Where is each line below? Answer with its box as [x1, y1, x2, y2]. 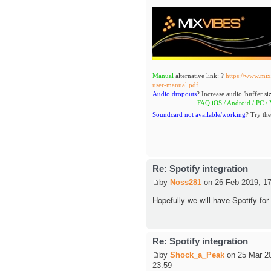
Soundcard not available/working [152, 110, 246, 118]
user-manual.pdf [152, 80, 198, 88]
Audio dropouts [152, 90, 197, 97]
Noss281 [169, 177, 201, 187]
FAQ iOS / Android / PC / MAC [182, 99, 270, 106]
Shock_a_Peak [169, 250, 224, 260]
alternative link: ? [173, 71, 226, 79]
